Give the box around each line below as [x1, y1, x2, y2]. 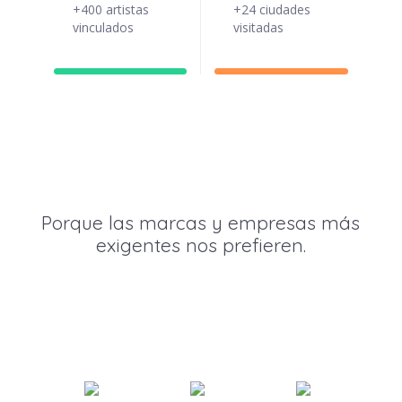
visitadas [233, 19, 284, 37]
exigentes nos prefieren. [95, 233, 306, 258]
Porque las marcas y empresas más [41, 211, 361, 235]
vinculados [73, 19, 134, 37]
